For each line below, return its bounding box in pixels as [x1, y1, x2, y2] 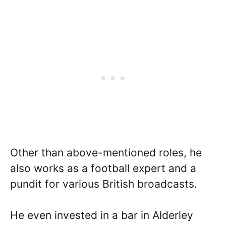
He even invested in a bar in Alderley [10, 209, 193, 221]
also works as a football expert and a [10, 161, 196, 175]
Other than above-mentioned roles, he [10, 146, 202, 159]
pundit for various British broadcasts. [10, 177, 197, 190]
